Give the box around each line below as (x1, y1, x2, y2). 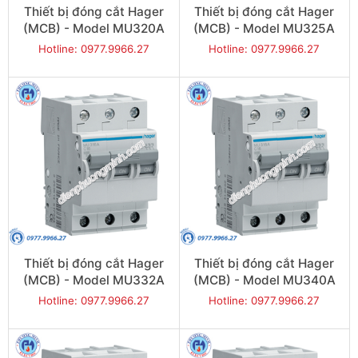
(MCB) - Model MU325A (193, 20, 336, 36)
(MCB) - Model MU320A (22, 20, 165, 36)
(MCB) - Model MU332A (22, 272, 165, 288)
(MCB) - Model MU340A (193, 272, 336, 288)
